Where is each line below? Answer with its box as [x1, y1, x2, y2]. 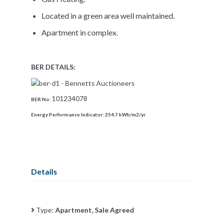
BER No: [31, 96, 52, 102]
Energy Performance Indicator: [31, 111, 105, 117]
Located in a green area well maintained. [41, 10, 175, 20]
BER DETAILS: [31, 62, 77, 71]
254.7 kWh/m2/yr [105, 111, 146, 117]
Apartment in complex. [41, 27, 118, 37]
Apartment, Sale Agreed [55, 205, 134, 214]
